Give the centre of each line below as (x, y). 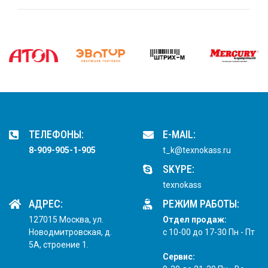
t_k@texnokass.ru (197, 150)
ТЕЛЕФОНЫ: (56, 135)
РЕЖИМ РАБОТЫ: (201, 204)
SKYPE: (179, 169)
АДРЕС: (46, 204)
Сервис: (179, 257)
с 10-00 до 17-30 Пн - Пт (209, 232)
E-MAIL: (179, 135)
